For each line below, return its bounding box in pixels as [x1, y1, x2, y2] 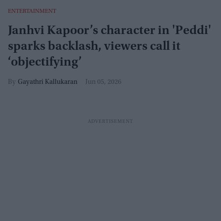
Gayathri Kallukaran [18, 78, 77, 86]
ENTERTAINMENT [8, 8, 56, 14]
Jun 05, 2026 [85, 78, 121, 86]
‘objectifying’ [8, 56, 82, 69]
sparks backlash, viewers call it [8, 40, 181, 53]
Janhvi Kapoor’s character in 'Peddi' [8, 24, 211, 37]
